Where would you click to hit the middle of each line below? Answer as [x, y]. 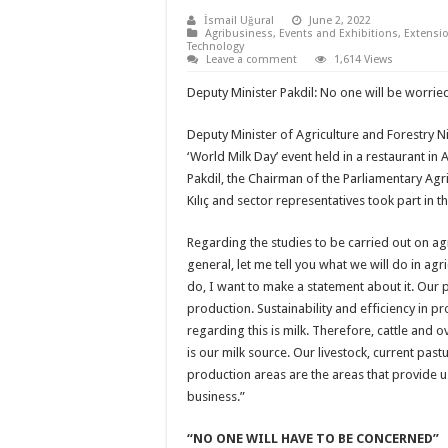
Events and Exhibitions [338, 34]
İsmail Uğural [239, 21]
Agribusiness [239, 34]
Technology [215, 47]
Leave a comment [251, 60]
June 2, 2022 [340, 21]
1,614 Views [363, 60]
